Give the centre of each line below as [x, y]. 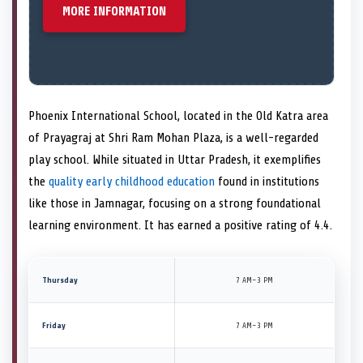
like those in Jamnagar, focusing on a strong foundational [175, 203]
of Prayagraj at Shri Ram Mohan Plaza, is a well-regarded [173, 137]
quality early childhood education [132, 181]
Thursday [60, 280]
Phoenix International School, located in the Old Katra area [178, 115]
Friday [54, 325]
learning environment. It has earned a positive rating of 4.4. [180, 225]
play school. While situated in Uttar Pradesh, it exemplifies [175, 159]
